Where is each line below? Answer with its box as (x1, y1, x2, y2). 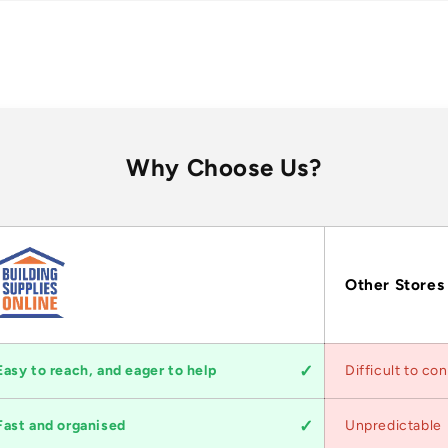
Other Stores (345, 276, 445, 296)
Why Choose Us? (126, 154, 322, 184)
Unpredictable (345, 418, 442, 436)
